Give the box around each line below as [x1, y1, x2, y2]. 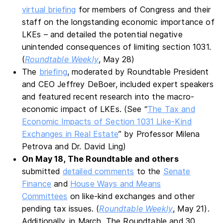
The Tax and [147, 104, 195, 114]
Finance [22, 179, 52, 189]
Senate [163, 166, 191, 176]
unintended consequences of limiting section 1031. [22, 42, 211, 52]
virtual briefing [22, 4, 76, 14]
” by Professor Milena [118, 129, 200, 139]
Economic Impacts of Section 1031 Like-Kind [22, 116, 192, 126]
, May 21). [173, 204, 212, 214]
